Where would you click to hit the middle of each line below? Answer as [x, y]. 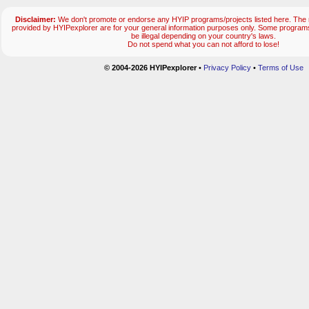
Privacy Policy [227, 68]
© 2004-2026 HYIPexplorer [150, 68]
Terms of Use [280, 68]
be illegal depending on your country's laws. [203, 36]
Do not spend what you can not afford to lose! [203, 44]
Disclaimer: [36, 20]
